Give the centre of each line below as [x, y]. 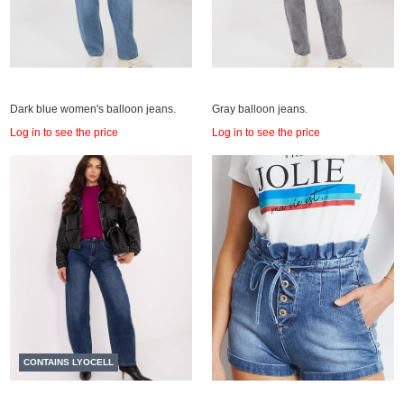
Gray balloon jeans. [260, 109]
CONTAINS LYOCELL [69, 362]
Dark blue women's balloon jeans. [93, 109]
